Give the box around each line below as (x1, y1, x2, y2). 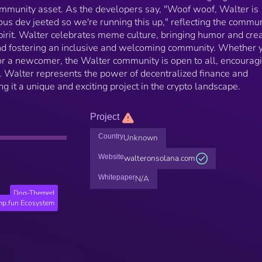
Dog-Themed (13, 188, 55, 198)
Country (98, 132, 123, 141)
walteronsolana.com (123, 153, 195, 164)
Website (98, 153, 124, 161)
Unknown (123, 132, 158, 144)
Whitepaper (98, 173, 135, 182)
